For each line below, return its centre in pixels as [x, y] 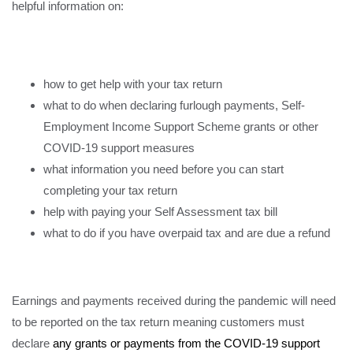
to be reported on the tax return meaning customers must [158, 322]
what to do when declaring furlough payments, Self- [174, 105]
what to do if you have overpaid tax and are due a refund [187, 232]
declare [32, 343]
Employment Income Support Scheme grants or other [181, 126]
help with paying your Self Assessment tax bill [160, 211]
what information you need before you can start [163, 169]
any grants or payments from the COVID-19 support [186, 343]
